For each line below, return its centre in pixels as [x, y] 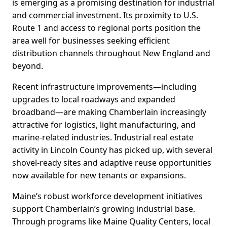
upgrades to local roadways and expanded [94, 100]
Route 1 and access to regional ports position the [106, 28]
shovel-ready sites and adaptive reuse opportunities [112, 163]
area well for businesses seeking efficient [91, 41]
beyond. [28, 66]
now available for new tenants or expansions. [99, 176]
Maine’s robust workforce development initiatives [107, 196]
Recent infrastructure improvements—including [104, 87]
